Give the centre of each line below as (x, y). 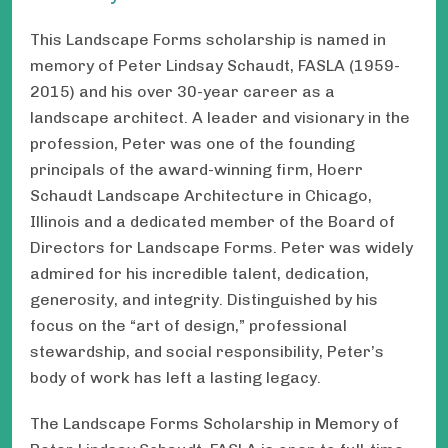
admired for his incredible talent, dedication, (199, 274)
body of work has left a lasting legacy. (175, 378)
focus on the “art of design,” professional (188, 326)
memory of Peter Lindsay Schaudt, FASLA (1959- (215, 66)
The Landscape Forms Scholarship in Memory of (214, 423)
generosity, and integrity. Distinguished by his (204, 300)
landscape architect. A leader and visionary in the (220, 118)
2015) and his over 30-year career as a (182, 92)
